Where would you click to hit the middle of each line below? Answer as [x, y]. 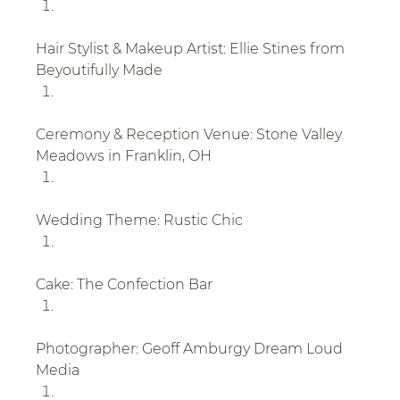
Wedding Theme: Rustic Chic [140, 220]
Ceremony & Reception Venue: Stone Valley [191, 134]
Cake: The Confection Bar [125, 284]
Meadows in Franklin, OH [124, 156]
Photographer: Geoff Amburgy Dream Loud [192, 349]
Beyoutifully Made [100, 70]
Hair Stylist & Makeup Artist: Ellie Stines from [192, 49]
